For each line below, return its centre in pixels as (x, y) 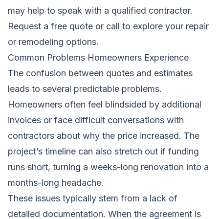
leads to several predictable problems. (85, 88)
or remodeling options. (53, 42)
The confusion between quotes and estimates (100, 73)
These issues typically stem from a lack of (93, 198)
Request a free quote (50, 26)
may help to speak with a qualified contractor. (100, 10)
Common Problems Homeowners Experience (98, 57)
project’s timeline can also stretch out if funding (103, 151)
